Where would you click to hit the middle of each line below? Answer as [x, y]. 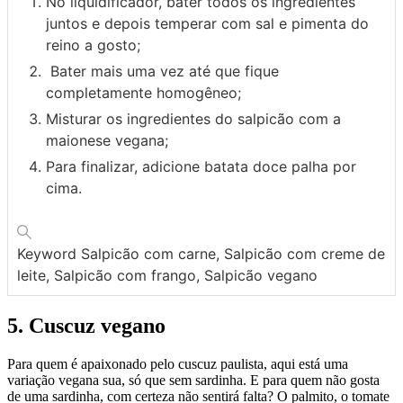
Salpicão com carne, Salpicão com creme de [233, 254]
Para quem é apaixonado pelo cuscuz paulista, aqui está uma [178, 364]
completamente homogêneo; [143, 93]
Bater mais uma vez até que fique [162, 72]
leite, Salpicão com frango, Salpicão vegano [167, 276]
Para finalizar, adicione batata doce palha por [201, 167]
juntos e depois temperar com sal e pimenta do [207, 24]
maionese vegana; [107, 141]
